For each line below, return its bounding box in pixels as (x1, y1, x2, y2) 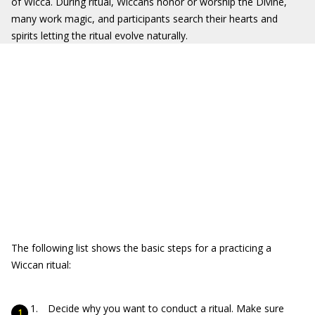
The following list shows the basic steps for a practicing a (11, 241, 271, 255)
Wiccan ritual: (11, 258, 71, 271)
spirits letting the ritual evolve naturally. (11, 29, 188, 42)
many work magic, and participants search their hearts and (11, 12, 278, 25)
